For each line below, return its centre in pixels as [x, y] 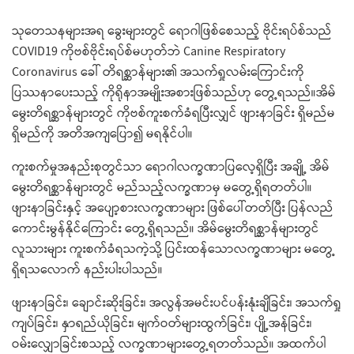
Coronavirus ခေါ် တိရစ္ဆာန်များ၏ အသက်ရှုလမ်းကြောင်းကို [158, 72]
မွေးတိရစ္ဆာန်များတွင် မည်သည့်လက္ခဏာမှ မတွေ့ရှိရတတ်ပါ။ [162, 187]
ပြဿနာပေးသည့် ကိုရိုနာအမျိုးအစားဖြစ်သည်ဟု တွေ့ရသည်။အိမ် [174, 92]
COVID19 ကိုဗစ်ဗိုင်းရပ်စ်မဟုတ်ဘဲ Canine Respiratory [149, 51]
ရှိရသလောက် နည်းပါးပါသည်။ [87, 269]
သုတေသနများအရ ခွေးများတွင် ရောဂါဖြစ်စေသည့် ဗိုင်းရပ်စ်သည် [172, 31]
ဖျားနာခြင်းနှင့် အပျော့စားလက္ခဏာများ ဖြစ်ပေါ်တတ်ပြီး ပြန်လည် [173, 208]
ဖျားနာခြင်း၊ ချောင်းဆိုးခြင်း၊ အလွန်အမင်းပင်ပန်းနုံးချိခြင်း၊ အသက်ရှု [177, 303]
